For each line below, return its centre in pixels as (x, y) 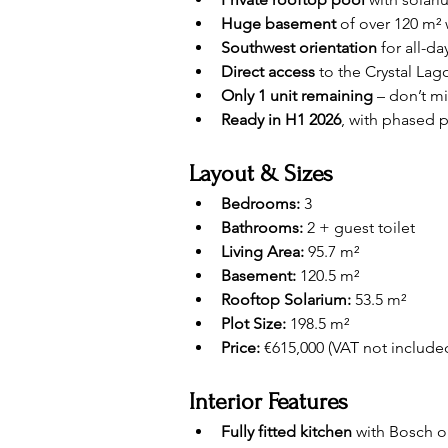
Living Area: (262, 251)
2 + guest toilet (359, 227)
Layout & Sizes (261, 173)
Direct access (268, 71)
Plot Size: (253, 323)
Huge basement (278, 23)
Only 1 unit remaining (297, 95)
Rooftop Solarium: (286, 299)
